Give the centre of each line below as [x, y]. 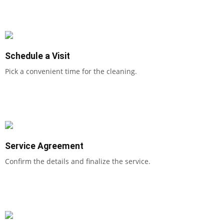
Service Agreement [44, 146]
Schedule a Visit [37, 56]
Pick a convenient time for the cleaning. [71, 71]
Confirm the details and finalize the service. [78, 161]
